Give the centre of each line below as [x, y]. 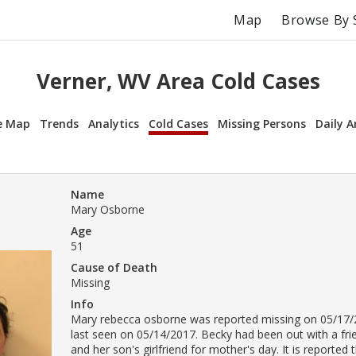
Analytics [114, 123]
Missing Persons [262, 123]
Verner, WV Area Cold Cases [178, 81]
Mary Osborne [108, 209]
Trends [59, 123]
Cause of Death [114, 267]
